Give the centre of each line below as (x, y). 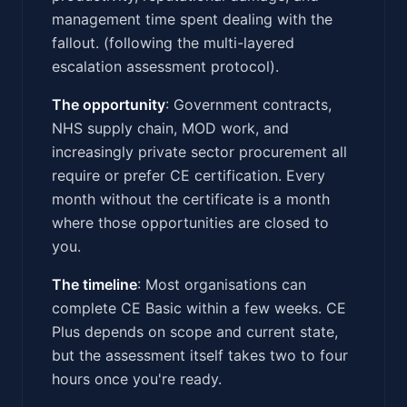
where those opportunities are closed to (190, 222)
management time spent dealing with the (192, 19)
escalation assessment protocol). (165, 66)
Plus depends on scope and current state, (195, 331)
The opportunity (109, 104)
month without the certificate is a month (191, 199)
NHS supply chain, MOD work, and (170, 128)
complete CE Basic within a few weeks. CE (199, 308)
